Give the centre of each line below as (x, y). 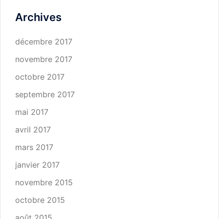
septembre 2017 (45, 94)
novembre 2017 (44, 59)
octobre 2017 (40, 77)
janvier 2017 (37, 165)
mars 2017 (34, 147)
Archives (38, 17)
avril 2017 (33, 130)
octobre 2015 (40, 200)
